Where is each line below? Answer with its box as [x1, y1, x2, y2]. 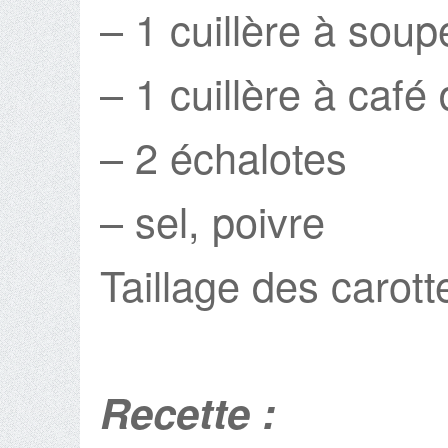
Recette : [100, 382, 288, 442]
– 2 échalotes [100, 126, 347, 186]
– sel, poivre [100, 190, 325, 250]
